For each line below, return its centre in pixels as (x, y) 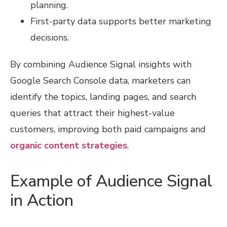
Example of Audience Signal (111, 181)
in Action (42, 200)
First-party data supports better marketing (121, 21)
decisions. (50, 37)
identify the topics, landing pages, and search (103, 97)
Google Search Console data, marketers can (100, 80)
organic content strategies (69, 145)
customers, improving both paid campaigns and (108, 129)
